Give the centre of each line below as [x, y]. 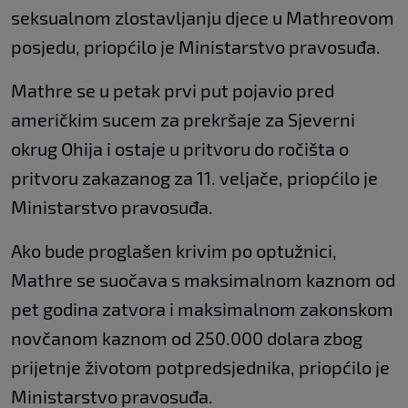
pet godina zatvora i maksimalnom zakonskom [202, 309]
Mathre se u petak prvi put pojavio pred [173, 91]
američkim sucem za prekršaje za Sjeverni [183, 120]
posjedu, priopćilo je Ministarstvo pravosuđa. [196, 47]
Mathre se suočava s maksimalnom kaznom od [203, 280]
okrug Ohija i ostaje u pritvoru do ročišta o [180, 149]
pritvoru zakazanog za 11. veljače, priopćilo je [194, 178]
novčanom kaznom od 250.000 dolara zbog [187, 338]
